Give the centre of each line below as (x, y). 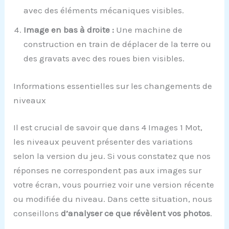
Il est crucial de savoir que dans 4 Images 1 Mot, (108, 128)
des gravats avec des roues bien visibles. (104, 59)
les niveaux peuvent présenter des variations (103, 142)
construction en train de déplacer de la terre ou (118, 44)
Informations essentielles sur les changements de (113, 86)
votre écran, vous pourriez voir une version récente (114, 185)
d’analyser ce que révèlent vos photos (136, 213)
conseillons (37, 213)
